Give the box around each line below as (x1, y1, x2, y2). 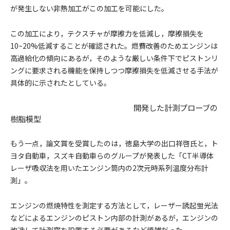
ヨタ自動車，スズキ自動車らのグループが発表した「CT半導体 (10, 150, 214, 161)
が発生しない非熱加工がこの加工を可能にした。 (10, 3, 168, 13)
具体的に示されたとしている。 (10, 78, 111, 88)
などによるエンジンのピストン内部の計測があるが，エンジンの (10, 213, 218, 223)
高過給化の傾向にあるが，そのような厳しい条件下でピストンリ (10, 53, 218, 63)
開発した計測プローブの (133, 102, 218, 113)
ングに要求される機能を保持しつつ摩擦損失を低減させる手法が (10, 65, 218, 75)
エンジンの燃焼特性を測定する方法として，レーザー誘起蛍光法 (10, 200, 218, 210)
